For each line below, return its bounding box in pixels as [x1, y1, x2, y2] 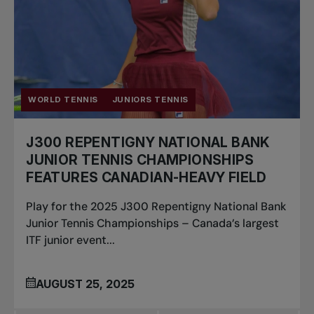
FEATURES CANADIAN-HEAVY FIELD [26, 169, 267, 186]
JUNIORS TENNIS [111, 95, 189, 105]
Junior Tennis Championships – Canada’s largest [26, 216, 280, 231]
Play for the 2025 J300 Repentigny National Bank [26, 199, 287, 214]
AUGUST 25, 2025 [36, 276, 135, 291]
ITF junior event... [26, 233, 116, 248]
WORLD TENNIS [28, 95, 98, 105]
